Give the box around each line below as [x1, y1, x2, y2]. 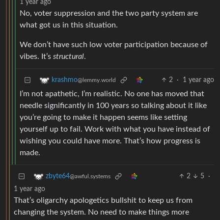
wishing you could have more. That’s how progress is [20, 137, 200, 145]
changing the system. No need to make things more [14, 208, 189, 217]
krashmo [52, 77, 78, 84]
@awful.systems [70, 173, 110, 180]
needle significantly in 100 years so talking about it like [20, 102, 207, 110]
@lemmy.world [78, 77, 116, 83]
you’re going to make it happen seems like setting [20, 113, 187, 122]
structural [53, 53, 84, 61]
